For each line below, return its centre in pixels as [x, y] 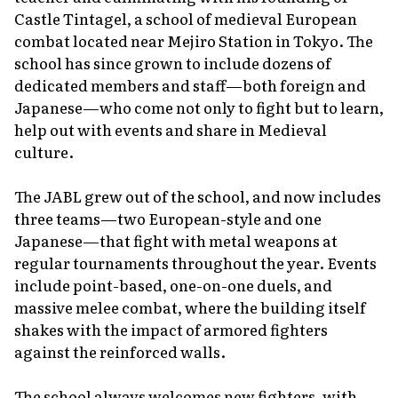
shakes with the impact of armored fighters [171, 329]
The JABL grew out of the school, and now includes [198, 195]
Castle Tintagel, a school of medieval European [186, 18]
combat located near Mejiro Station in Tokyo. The [194, 40]
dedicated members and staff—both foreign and [190, 84]
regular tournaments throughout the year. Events [195, 262]
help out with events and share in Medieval [171, 129]
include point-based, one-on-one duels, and [173, 284]
